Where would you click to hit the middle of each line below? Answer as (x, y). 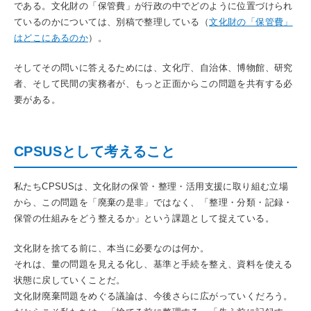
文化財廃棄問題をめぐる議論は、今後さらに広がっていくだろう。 (153, 296)
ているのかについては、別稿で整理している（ (112, 22)
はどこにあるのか (51, 37)
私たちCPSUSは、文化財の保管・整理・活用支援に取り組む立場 (151, 186)
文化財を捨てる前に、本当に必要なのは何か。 (112, 248)
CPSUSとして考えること (95, 151)
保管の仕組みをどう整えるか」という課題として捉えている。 (144, 218)
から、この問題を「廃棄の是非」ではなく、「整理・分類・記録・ (153, 202)
